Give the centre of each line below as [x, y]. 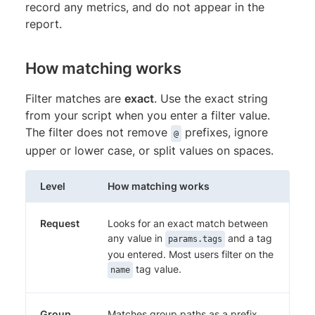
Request [60, 223]
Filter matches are [75, 98]
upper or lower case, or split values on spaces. [149, 150]
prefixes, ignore [225, 132]
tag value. [157, 269]
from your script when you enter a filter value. [148, 115]
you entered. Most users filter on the [191, 254]
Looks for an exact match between [188, 223]
